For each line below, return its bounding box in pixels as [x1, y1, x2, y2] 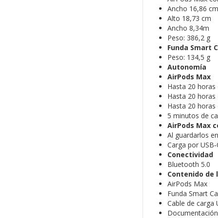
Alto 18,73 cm [167, 14, 211, 23]
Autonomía [167, 62, 206, 72]
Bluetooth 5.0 [167, 160, 210, 169]
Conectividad [167, 150, 213, 160]
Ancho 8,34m [167, 23, 209, 33]
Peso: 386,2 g [167, 33, 210, 43]
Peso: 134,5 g [167, 53, 210, 62]
